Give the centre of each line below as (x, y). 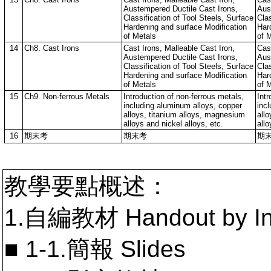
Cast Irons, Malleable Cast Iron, (179, 48)
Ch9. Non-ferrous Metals (67, 96)
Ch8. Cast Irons (52, 48)
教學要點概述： (87, 186)
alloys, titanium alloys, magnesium (184, 115)
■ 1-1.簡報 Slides (95, 249)
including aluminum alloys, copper (183, 106)
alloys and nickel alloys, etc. (173, 124)
